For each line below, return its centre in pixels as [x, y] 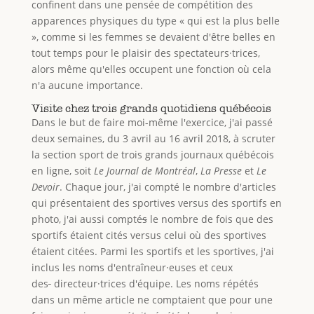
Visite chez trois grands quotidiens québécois [151, 108]
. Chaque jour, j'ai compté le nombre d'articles [168, 186]
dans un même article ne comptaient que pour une [152, 299]
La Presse [221, 170]
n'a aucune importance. [87, 85]
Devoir [45, 186]
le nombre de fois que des [210, 219]
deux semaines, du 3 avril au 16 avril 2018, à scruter [153, 138]
